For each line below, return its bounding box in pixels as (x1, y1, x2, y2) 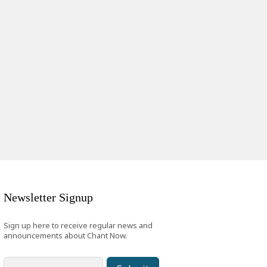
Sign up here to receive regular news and (4, 220, 153, 231)
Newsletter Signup (4, 191, 93, 204)
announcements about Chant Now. (4, 230, 127, 241)
